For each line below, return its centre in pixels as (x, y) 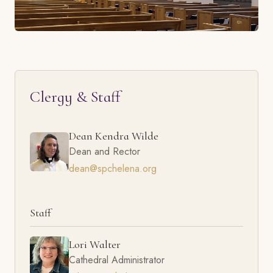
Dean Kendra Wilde (114, 136)
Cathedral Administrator (117, 260)
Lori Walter (95, 244)
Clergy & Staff (75, 96)
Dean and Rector (105, 151)
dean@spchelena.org (113, 168)
